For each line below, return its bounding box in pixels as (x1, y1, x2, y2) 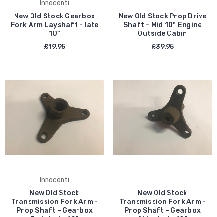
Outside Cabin (138, 29, 187, 38)
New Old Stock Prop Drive (118, 12, 207, 20)
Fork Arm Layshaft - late (10, 20, 99, 29)
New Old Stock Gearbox (14, 12, 95, 20)
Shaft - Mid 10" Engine (123, 20, 202, 29)
